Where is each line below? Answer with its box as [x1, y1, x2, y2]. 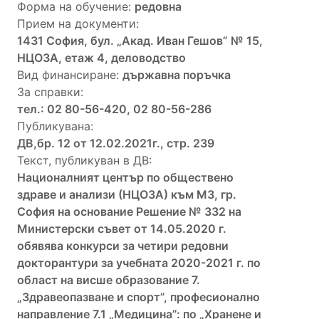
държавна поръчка [122, 67, 231, 82]
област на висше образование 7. [17, 272, 200, 287]
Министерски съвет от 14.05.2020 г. [17, 221, 226, 236]
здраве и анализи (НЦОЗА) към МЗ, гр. [17, 187, 236, 202]
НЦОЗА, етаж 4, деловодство [17, 50, 186, 65]
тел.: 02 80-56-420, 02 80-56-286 [17, 101, 211, 116]
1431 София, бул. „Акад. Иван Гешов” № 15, [17, 33, 263, 48]
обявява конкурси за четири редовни [17, 238, 229, 253]
